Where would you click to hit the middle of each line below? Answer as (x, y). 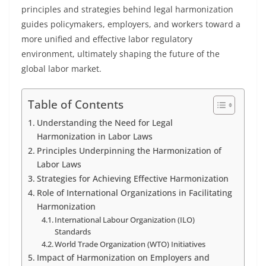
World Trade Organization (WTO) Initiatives (130, 244)
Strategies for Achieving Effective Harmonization (132, 178)
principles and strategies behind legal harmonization (127, 9)
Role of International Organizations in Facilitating (134, 193)
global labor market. (61, 69)
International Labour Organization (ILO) (125, 220)
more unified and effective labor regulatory (107, 39)
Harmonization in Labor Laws (94, 136)
